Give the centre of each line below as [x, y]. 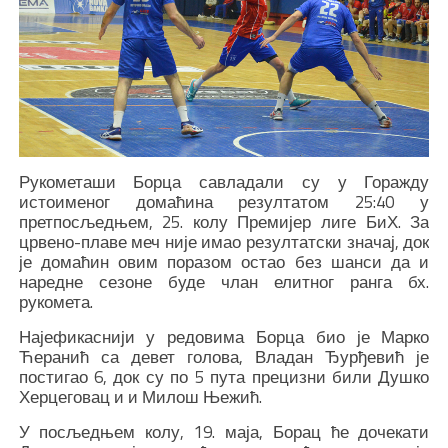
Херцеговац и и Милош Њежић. [140, 397]
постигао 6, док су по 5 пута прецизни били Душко [224, 377]
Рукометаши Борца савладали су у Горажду [224, 182]
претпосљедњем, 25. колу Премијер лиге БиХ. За [224, 222]
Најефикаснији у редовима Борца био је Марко [224, 337]
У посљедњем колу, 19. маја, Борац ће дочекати [224, 432]
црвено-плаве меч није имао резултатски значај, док [224, 242]
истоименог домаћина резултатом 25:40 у [224, 202]
